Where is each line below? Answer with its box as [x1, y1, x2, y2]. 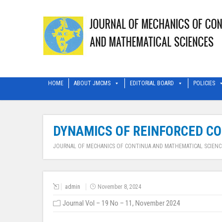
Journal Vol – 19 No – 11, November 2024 [62, 199, 180, 208]
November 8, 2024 [98, 183, 141, 190]
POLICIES [193, 80, 215, 87]
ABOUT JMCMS [74, 80, 111, 87]
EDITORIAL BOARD [130, 80, 174, 87]
